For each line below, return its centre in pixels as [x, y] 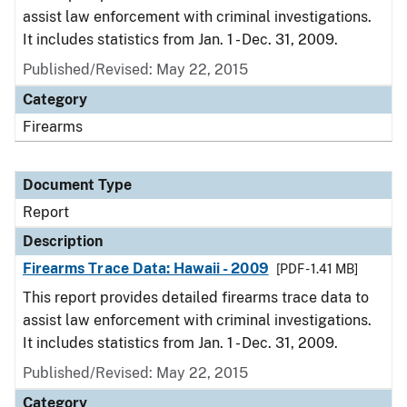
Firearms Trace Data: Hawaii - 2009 [146, 268]
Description [63, 241]
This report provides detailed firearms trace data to [196, 298]
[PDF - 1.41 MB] [317, 269]
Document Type [77, 185]
